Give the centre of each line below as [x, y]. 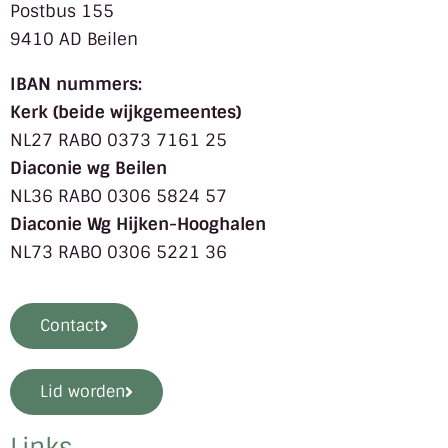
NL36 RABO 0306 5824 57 [118, 196]
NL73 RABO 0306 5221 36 [118, 252]
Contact [70, 325]
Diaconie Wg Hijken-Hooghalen [138, 224]
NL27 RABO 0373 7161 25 [118, 140]
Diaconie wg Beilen [88, 168]
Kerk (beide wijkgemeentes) [125, 112]
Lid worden [82, 391]
